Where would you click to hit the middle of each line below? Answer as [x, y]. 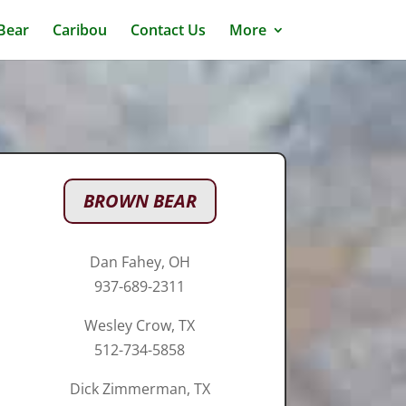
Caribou [79, 30]
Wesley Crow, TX [140, 326]
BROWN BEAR [140, 200]
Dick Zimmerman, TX [140, 389]
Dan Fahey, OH [140, 262]
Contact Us [168, 30]
